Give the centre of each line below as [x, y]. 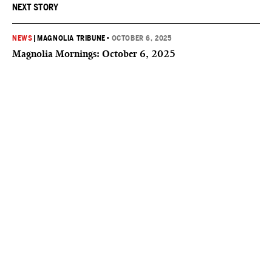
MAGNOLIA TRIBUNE [71, 38]
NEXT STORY [35, 7]
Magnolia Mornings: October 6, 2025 [94, 54]
